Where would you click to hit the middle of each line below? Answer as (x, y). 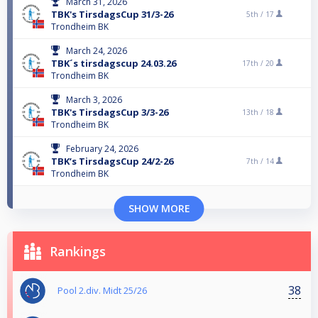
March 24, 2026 (97, 51)
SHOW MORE (159, 209)
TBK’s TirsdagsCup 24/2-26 (112, 161)
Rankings (78, 252)
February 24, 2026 (102, 149)
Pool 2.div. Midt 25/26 (102, 291)
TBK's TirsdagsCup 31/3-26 (112, 15)
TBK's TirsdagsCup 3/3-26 (110, 113)
